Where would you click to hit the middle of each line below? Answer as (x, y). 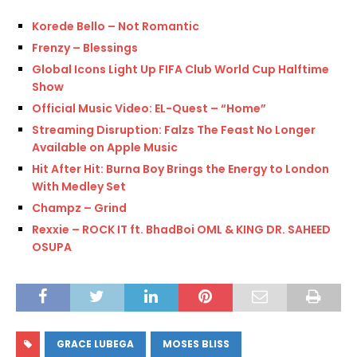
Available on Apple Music (105, 148)
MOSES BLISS (196, 344)
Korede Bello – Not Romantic (116, 27)
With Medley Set (79, 187)
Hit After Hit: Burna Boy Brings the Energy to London (180, 169)
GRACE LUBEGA (95, 344)
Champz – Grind (79, 208)
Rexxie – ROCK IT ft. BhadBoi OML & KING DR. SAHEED (181, 230)
